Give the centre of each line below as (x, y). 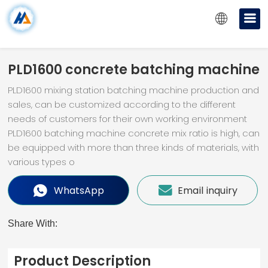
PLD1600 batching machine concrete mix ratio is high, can (134, 133)
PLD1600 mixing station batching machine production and (134, 90)
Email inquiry (206, 190)
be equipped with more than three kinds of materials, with (134, 147)
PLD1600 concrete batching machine (134, 69)
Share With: (33, 223)
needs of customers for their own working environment (128, 119)
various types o (42, 162)
